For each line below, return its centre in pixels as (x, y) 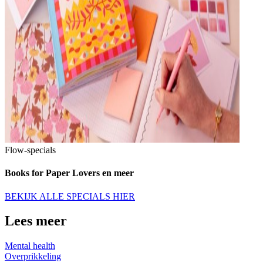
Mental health (30, 246)
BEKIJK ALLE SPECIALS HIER (70, 196)
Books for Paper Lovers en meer (69, 173)
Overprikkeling (33, 257)
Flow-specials (30, 150)
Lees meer (36, 221)
